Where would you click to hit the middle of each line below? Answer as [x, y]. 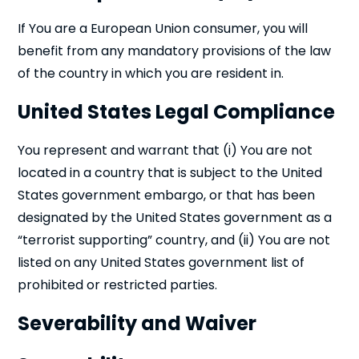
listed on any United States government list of [161, 262]
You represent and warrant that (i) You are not [165, 150]
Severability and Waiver [137, 323]
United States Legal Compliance [177, 112]
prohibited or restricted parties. [118, 285]
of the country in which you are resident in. [151, 73]
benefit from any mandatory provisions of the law [175, 51]
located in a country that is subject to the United [170, 173]
